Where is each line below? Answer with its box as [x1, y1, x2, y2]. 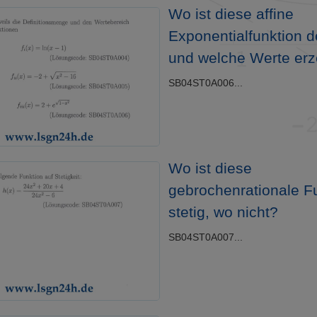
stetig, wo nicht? [168, 204, 278, 221]
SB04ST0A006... [168, 77, 243, 89]
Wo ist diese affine [168, 6, 294, 23]
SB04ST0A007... [168, 231, 243, 243]
